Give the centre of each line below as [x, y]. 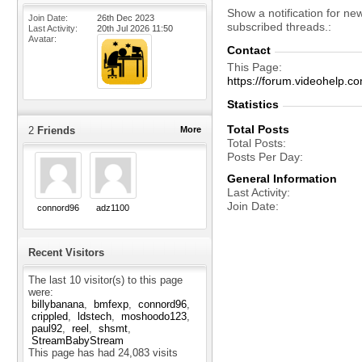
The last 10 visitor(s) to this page [105, 280]
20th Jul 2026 [124, 28]
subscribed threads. [278, 27]
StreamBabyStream [78, 341]
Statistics [253, 104]
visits [164, 353]
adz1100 [113, 208]
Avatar [41, 39]
